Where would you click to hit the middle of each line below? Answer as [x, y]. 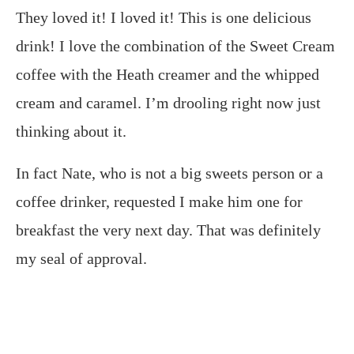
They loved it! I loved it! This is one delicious [164, 18]
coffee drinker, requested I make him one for [159, 202]
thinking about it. [71, 132]
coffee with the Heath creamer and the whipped [168, 75]
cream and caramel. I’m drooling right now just [168, 103]
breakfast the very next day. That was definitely [168, 230]
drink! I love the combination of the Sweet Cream [175, 46]
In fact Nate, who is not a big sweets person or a [169, 173]
